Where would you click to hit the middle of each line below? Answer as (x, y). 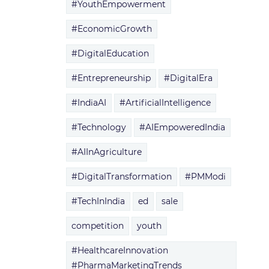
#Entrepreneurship (111, 78)
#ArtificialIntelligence (165, 103)
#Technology (98, 127)
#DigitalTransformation (121, 177)
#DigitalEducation (110, 53)
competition (97, 226)
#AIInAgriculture (106, 152)
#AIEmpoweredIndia (182, 127)
